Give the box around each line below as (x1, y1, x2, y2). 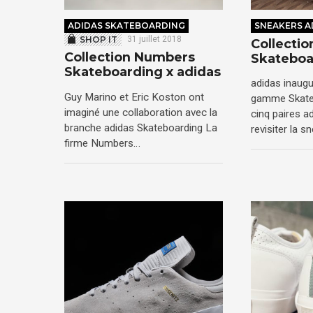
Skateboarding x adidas (64, 64, 221, 80)
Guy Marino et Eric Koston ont (64, 91, 204, 104)
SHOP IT (79, 34, 117, 45)
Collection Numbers (64, 50, 195, 66)
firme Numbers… (64, 137, 140, 150)
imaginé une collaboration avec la (64, 106, 217, 119)
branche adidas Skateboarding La (64, 122, 217, 135)
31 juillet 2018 (126, 34, 182, 45)
